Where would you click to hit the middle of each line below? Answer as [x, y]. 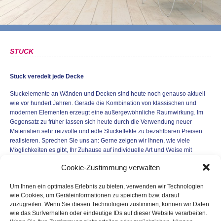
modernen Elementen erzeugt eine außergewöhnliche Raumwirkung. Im [107, 112]
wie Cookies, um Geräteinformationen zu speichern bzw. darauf [94, 195]
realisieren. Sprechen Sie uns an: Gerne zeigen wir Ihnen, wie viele [100, 141]
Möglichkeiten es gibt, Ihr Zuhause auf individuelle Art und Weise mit [101, 150]
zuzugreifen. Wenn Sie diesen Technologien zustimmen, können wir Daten [110, 204]
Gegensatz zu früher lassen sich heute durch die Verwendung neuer [101, 122]
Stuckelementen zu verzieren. [50, 159]
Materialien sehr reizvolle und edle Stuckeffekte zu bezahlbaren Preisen [106, 131]
